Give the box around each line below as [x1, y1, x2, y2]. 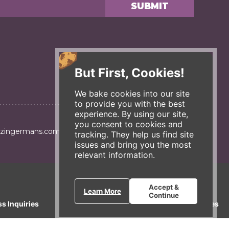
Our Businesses [164, 199, 219, 208]
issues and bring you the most [75, 139, 191, 150]
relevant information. [75, 149, 155, 160]
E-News [116, 199, 143, 208]
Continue [148, 191, 179, 200]
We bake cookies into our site [75, 88, 190, 99]
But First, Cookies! [75, 65, 185, 80]
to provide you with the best [75, 98, 185, 109]
